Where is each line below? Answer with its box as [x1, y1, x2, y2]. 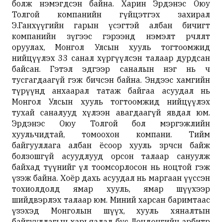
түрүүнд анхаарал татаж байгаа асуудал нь [12, 85, 210, 96]
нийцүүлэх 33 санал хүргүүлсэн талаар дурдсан [12, 53, 210, 63]
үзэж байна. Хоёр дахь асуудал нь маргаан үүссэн [12, 172, 210, 183]
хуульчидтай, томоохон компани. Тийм [12, 129, 210, 139]
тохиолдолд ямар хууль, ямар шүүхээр [12, 183, 210, 194]
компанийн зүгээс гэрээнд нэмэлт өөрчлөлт [12, 31, 210, 41]
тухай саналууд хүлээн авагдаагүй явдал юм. [12, 107, 210, 117]
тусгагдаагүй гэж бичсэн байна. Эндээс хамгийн [12, 74, 210, 85]
